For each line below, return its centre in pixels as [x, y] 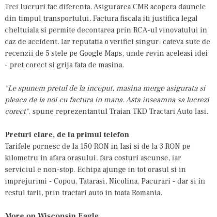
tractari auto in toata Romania [111, 193]
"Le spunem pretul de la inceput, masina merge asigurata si [105, 88]
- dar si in [188, 181]
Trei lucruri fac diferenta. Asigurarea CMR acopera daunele [105, 7]
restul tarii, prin [33, 193]
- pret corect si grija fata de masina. [64, 65]
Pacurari [156, 181]
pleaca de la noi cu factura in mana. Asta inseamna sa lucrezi [107, 100]
